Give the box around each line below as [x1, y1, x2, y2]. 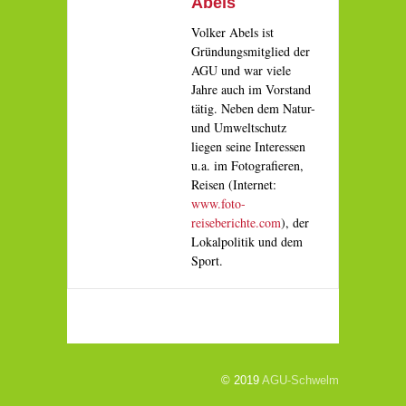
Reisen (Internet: [191, 176, 276, 193]
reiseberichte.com [191, 214, 281, 231]
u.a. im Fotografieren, [191, 157, 304, 174]
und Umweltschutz [191, 119, 286, 136]
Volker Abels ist [191, 24, 274, 41]
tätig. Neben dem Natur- [191, 100, 315, 117]
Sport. [191, 252, 223, 269]
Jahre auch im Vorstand [191, 81, 311, 98]
